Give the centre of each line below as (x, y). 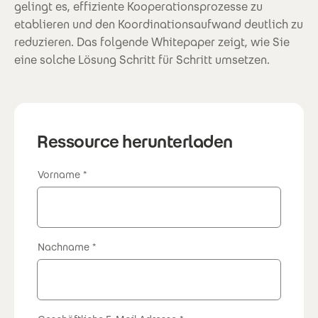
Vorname (59, 175)
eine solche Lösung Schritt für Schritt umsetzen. (142, 60)
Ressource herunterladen (135, 142)
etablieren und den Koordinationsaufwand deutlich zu (159, 24)
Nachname (64, 247)
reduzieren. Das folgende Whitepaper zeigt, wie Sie (152, 42)
